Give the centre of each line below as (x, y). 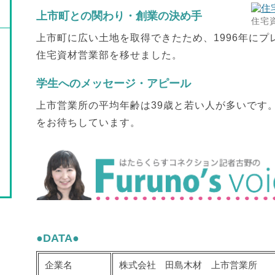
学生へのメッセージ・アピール (114, 83)
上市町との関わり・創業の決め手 (119, 16)
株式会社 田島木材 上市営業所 (189, 265)
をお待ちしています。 (88, 122)
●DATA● (58, 238)
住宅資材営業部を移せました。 (109, 55)
